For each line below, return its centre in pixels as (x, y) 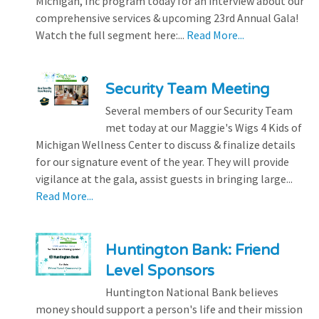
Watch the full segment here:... (111, 35)
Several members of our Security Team (199, 110)
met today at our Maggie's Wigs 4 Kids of (203, 127)
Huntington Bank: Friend (192, 250)
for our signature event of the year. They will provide (162, 161)
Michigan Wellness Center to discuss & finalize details (166, 144)
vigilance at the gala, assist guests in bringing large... (164, 178)
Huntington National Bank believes (192, 292)
